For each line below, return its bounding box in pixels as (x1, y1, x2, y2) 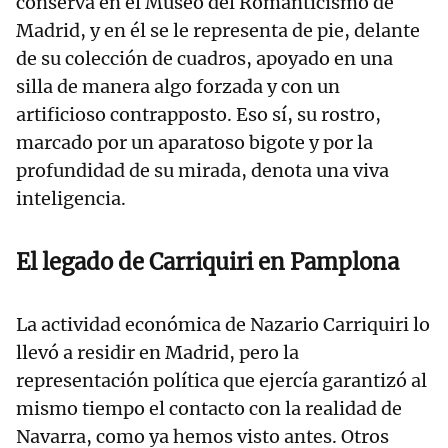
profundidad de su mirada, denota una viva (16, 159, 389, 183)
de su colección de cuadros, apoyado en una (16, 47, 393, 71)
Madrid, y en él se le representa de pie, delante (16, 19, 420, 43)
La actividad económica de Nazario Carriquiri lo (16, 313, 430, 337)
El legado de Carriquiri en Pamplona (16, 248, 399, 277)
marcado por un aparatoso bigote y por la (16, 131, 373, 155)
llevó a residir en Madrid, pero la (16, 341, 299, 365)
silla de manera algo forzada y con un (16, 75, 340, 99)
